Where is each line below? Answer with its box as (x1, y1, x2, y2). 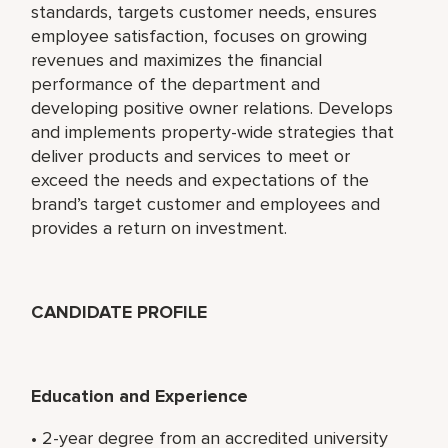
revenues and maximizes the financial (31, 48, 323, 71)
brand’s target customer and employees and (31, 192, 381, 215)
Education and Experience (31, 384, 249, 407)
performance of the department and (31, 72, 321, 95)
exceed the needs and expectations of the (31, 168, 370, 191)
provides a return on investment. (31, 216, 288, 239)
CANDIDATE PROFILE (31, 300, 213, 323)
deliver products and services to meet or (31, 144, 351, 167)
